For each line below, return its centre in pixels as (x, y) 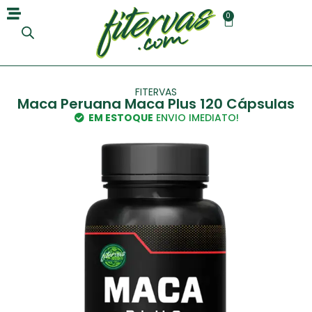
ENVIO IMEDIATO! (196, 117)
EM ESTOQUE (121, 117)
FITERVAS (156, 92)
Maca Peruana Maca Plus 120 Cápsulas (156, 103)
